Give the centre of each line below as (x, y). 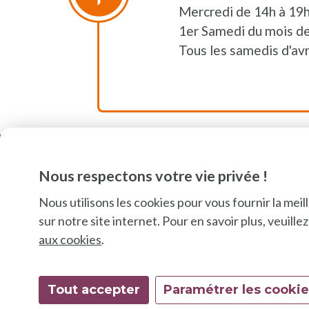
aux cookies (70, 240)
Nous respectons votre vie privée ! (153, 176)
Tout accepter (93, 289)
